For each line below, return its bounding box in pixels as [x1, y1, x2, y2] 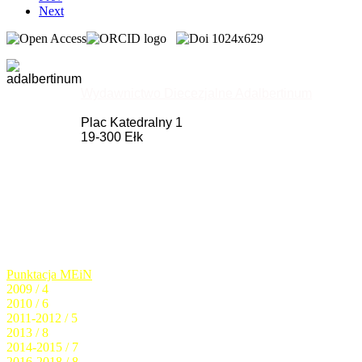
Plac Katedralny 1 [71, 115, 183, 129]
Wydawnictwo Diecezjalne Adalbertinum [81, 86, 312, 100]
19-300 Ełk [71, 129, 143, 144]
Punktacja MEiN [6, 267, 92, 281]
